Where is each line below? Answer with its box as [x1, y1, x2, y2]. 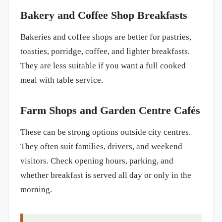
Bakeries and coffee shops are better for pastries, [20, 32, 191, 42]
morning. [20, 185, 52, 195]
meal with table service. [20, 75, 103, 85]
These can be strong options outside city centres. [20, 127, 191, 137]
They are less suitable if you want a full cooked [20, 61, 186, 71]
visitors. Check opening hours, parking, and [20, 156, 173, 166]
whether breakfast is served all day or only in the [20, 170, 191, 180]
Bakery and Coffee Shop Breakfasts [20, 9, 187, 22]
